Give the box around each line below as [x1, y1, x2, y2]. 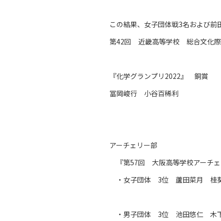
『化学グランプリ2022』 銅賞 [110, 71, 208, 81]
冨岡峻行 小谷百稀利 [110, 88, 179, 98]
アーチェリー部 [110, 140, 157, 150]
